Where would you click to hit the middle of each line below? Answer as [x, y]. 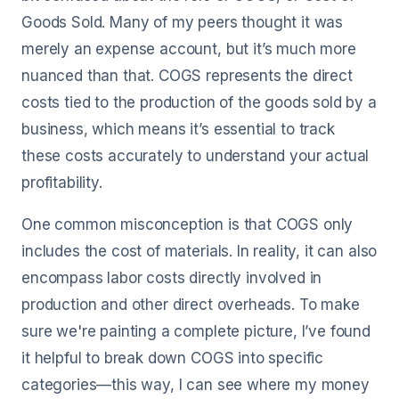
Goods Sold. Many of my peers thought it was [183, 22]
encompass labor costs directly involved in [172, 278]
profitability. [62, 183]
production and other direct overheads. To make [191, 305]
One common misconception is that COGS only [187, 224]
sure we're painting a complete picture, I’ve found [196, 331]
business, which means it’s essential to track [178, 129]
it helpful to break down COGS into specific [173, 358]
